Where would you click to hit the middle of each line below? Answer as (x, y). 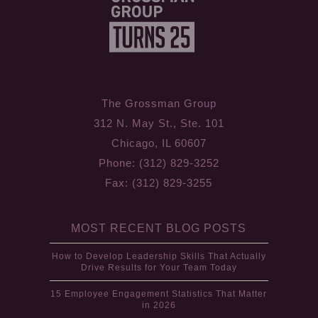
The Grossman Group (159, 103)
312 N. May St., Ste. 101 (159, 123)
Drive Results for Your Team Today (159, 267)
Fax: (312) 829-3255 (159, 182)
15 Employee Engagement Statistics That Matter (159, 294)
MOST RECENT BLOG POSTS (159, 228)
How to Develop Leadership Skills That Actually (159, 256)
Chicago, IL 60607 (159, 143)
